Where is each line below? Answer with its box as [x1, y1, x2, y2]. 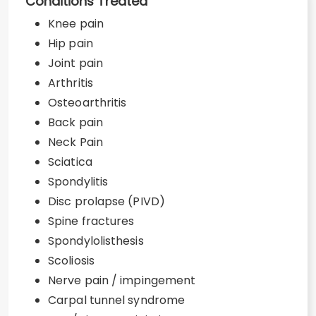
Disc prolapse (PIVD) [48, 193, 165, 209]
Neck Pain [48, 134, 103, 150]
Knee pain [48, 16, 104, 32]
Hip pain [48, 35, 93, 51]
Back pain [48, 114, 103, 130]
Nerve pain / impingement [48, 272, 196, 288]
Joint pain [48, 55, 103, 71]
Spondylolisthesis [48, 233, 144, 249]
